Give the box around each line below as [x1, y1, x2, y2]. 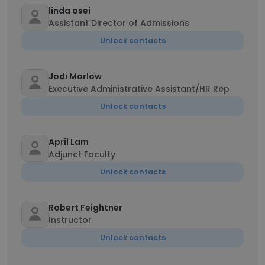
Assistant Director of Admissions [49, 17, 189, 29]
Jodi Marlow [49, 70, 102, 82]
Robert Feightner [49, 202, 122, 214]
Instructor [49, 214, 92, 226]
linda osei [49, 5, 91, 17]
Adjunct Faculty [49, 148, 115, 160]
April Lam [49, 136, 89, 148]
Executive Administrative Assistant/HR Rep [49, 83, 230, 95]
